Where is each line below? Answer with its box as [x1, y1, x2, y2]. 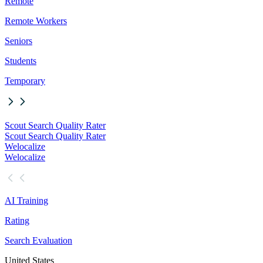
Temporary [5, 76, 45, 86]
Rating [5, 215, 29, 226]
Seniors [5, 36, 32, 46]
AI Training [5, 195, 48, 206]
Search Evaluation [5, 235, 72, 246]
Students [5, 56, 36, 66]
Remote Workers [5, 16, 67, 26]
